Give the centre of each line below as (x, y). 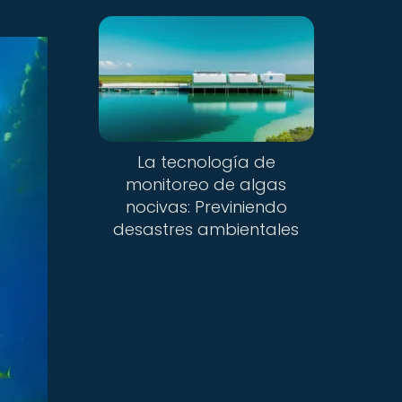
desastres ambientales (206, 230)
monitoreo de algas (206, 185)
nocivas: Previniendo (206, 207)
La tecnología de (206, 162)
